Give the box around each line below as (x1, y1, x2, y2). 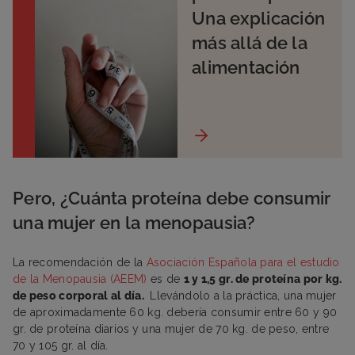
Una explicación (191, 7, 326, 29)
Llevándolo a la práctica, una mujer (147, 288, 337, 302)
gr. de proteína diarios (13, 322, 130, 335)
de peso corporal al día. (13, 288, 147, 302)
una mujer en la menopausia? (13, 212, 256, 233)
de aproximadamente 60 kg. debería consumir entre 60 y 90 (13, 305, 338, 319)
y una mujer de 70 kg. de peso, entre (132, 322, 330, 335)
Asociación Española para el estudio (146, 255, 340, 269)
